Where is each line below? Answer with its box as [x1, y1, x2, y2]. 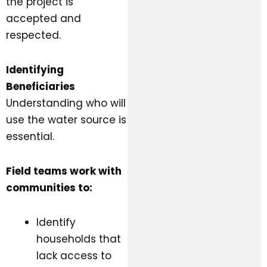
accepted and [6, 11, 81, 26]
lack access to [36, 248, 111, 263]
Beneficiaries [6, 79, 75, 94]
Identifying [6, 63, 64, 77]
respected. [6, 28, 61, 43]
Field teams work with [6, 163, 122, 178]
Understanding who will [6, 96, 126, 111]
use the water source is [6, 113, 126, 128]
